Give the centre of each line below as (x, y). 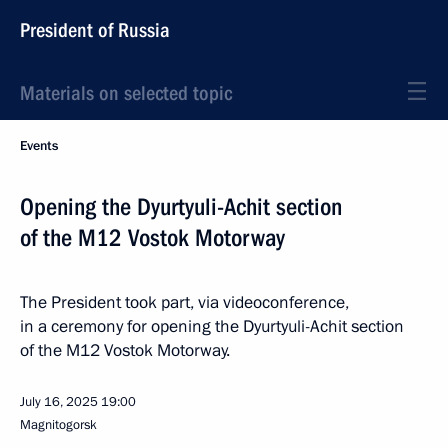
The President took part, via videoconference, (184, 302)
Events (39, 146)
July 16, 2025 (59, 402)
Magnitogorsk (58, 425)
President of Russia (95, 30)
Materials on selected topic (126, 93)
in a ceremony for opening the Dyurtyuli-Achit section (212, 326)
